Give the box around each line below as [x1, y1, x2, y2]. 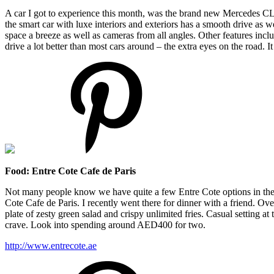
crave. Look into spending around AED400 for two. [5, 219, 206, 230]
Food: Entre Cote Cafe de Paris [5, 165, 138, 176]
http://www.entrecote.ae [5, 240, 97, 251]
